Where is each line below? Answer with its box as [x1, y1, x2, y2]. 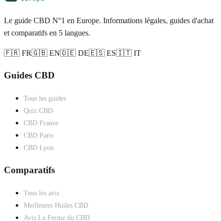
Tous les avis [24, 189, 59, 197]
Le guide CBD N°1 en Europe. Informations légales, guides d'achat [4, 16, 214, 25]
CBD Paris [24, 132, 53, 140]
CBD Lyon [24, 144, 54, 152]
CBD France [24, 119, 58, 127]
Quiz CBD [24, 107, 53, 115]
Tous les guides [24, 95, 66, 103]
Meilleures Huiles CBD [24, 201, 88, 209]
